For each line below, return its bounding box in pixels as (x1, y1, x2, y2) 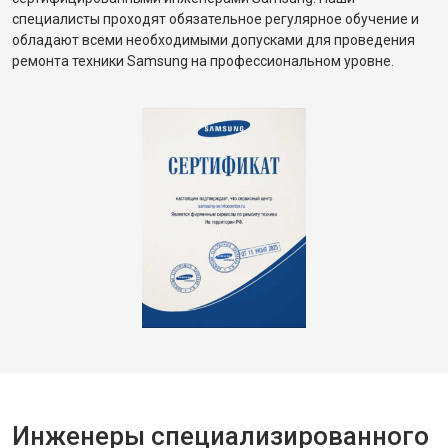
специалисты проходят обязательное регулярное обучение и (12, 11, 419, 27)
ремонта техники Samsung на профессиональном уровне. (12, 53, 394, 69)
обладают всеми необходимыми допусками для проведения (12, 32, 415, 48)
